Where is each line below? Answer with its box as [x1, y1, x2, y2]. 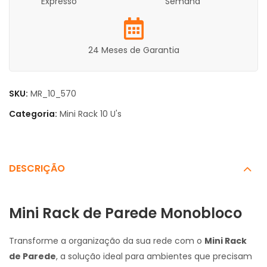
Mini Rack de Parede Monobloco [9, 203, 242, 223]
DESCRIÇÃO [9, 162, 65, 176]
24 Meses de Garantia [88, 44, 179, 57]
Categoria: [9, 108, 59, 120]
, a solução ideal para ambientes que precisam [56, 250, 252, 262]
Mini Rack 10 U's [60, 108, 122, 120]
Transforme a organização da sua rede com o [9, 234, 204, 247]
